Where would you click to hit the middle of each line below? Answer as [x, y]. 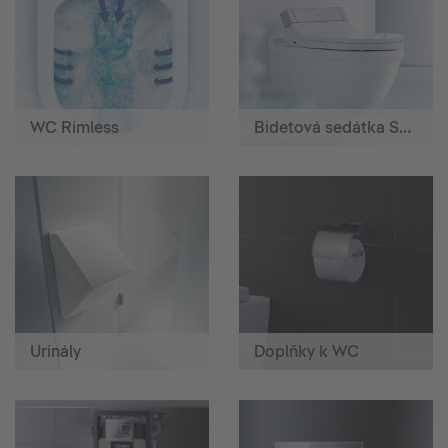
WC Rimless [74, 127]
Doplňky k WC [306, 351]
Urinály [55, 351]
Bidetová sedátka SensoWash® [405, 127]
